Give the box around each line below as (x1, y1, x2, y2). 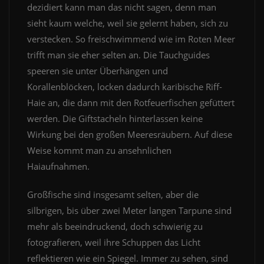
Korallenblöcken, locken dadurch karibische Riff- (27, 81, 222, 93)
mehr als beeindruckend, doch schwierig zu (27, 220, 203, 233)
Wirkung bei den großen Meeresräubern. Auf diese (27, 128, 232, 141)
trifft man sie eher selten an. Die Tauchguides (27, 49, 210, 61)
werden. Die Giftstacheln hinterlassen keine (27, 113, 203, 125)
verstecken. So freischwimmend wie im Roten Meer (27, 33, 235, 45)
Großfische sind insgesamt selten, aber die (27, 189, 199, 201)
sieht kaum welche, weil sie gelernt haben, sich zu (27, 17, 228, 29)
